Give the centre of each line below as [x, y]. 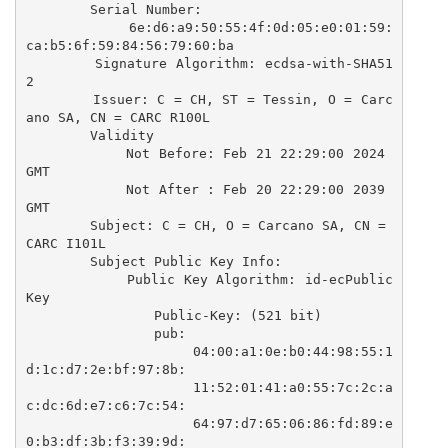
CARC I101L [65, 243]
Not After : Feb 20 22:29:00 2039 [76, 189]
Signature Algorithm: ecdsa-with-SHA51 [60, 63]
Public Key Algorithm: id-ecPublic [76, 279]
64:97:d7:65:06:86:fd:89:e [109, 423]
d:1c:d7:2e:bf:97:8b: [105, 369]
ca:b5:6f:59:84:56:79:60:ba [129, 45]
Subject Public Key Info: [57, 261]
